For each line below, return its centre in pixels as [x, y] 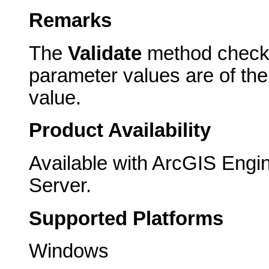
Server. [60, 185]
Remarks [70, 20]
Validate [105, 53]
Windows [69, 251]
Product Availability [120, 131]
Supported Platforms [126, 218]
